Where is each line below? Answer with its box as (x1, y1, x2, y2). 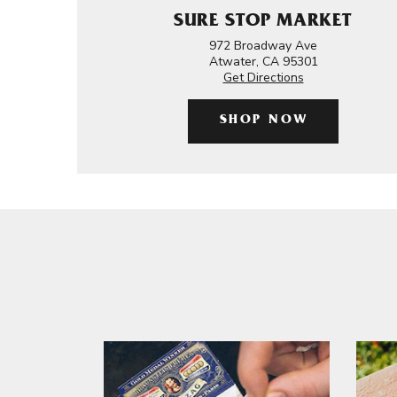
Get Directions (222, 69, 304, 86)
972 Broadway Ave (209, 37, 317, 54)
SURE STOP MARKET (173, 13, 354, 32)
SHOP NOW (219, 114, 308, 128)
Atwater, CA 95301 (208, 53, 318, 70)
